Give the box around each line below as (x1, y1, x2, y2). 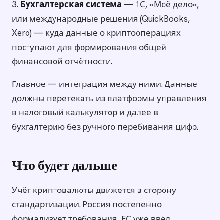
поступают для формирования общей (12, 42, 166, 53)
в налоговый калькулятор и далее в (12, 107, 158, 118)
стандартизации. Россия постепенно (12, 198, 162, 210)
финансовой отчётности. (12, 56, 112, 67)
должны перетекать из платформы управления (12, 93, 207, 104)
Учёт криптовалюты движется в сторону (12, 184, 176, 195)
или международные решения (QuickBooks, (12, 13, 190, 25)
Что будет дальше (12, 159, 117, 173)
